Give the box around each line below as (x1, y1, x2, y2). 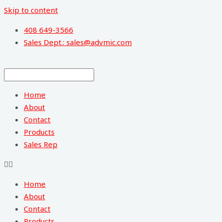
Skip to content (4, 5, 58, 15)
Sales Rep (24, 139, 57, 149)
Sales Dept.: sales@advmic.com (24, 37, 132, 47)
